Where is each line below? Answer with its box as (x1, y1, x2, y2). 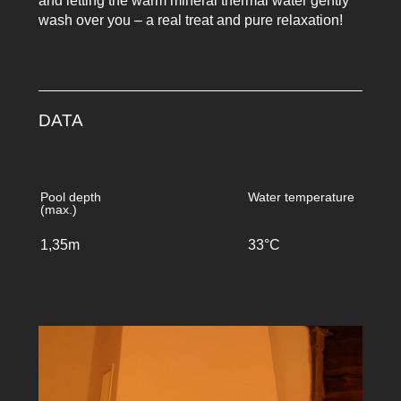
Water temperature (248, 191, 355, 205)
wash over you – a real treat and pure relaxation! (38, 12, 343, 28)
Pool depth (39, 191, 101, 205)
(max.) (39, 203, 77, 218)
